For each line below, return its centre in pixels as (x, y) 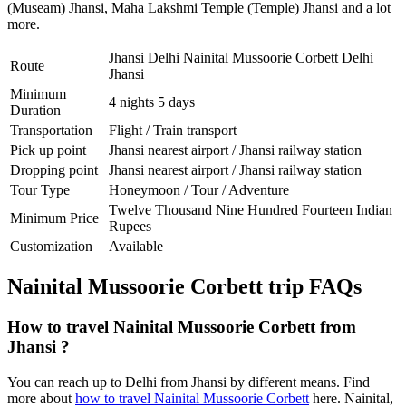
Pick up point (48, 150)
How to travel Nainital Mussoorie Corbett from (182, 327)
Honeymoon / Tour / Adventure (199, 189)
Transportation (51, 130)
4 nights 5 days (152, 101)
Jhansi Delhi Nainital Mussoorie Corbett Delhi (241, 57)
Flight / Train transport (173, 130)
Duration (35, 110)
